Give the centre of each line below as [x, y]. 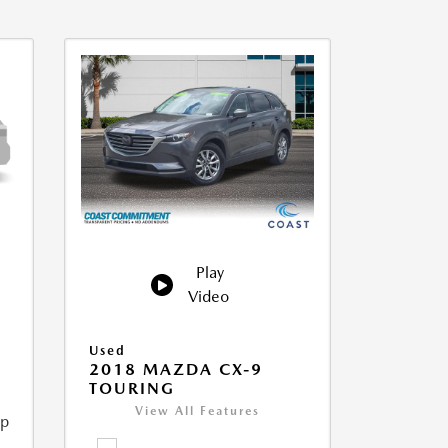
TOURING [131, 389]
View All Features [197, 411]
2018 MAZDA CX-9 [175, 370]
